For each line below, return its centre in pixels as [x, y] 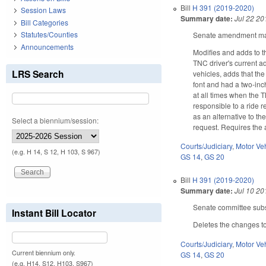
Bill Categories [45, 22]
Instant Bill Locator [54, 213]
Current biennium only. [44, 252]
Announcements [47, 46]
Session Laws [43, 10]
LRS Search [38, 74]
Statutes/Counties [49, 34]
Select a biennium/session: [55, 120]
